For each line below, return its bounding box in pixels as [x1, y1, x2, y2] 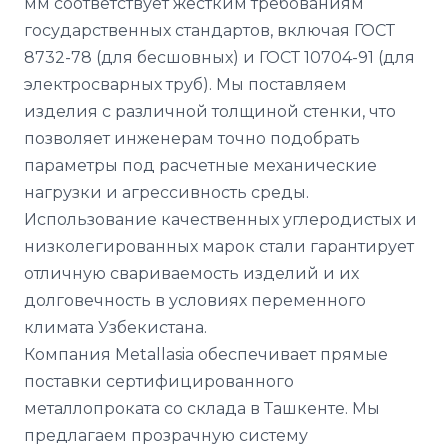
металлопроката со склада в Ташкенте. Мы [24, 399, 380, 418]
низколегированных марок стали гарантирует [24, 237, 414, 256]
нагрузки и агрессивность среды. [24, 183, 309, 202]
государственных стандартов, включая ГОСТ [24, 21, 395, 40]
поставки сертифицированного [24, 372, 294, 391]
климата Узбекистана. [24, 318, 207, 337]
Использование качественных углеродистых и [24, 210, 417, 229]
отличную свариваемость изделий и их [24, 264, 359, 283]
